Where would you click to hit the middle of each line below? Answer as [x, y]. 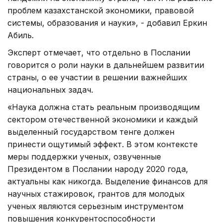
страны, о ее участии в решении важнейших [97, 78]
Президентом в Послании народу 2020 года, [98, 169]
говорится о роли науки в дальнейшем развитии [106, 65]
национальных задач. [50, 90]
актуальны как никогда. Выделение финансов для [108, 182]
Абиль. [21, 35]
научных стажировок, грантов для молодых [96, 194]
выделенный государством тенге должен [91, 132]
